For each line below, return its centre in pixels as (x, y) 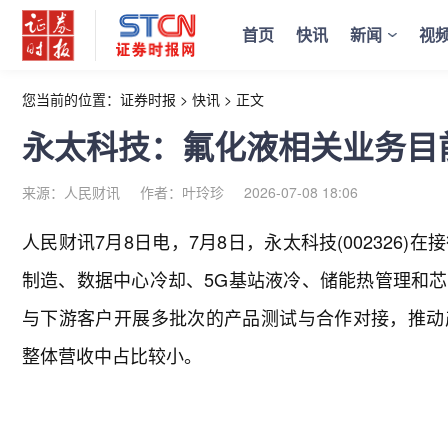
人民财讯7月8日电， (105, 241)
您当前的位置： (71, 99)
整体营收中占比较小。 (112, 355)
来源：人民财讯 (71, 192)
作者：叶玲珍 (182, 192)
